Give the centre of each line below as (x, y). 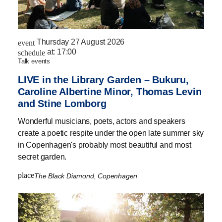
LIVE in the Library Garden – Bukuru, (103, 80)
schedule (31, 53)
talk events (36, 61)
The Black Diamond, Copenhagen (87, 176)
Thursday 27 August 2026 (81, 42)
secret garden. (42, 157)
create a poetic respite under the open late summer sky (111, 133)
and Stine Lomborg (62, 104)
